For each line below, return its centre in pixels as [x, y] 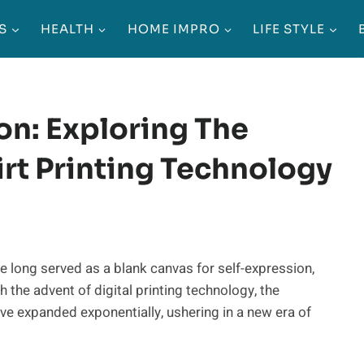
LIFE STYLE [289, 28]
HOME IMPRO [173, 28]
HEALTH [68, 28]
